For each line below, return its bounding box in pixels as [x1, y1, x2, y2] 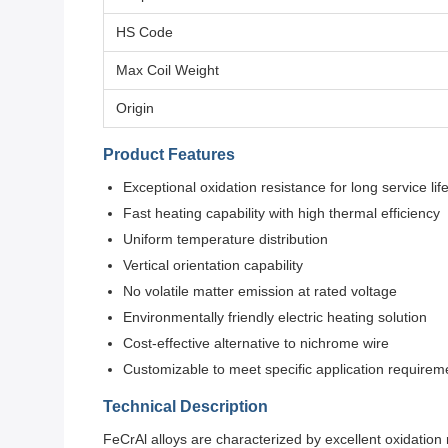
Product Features [103, 146, 235, 163]
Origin [116, 100, 154, 116]
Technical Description [103, 398, 268, 415]
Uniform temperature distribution [123, 231, 328, 247]
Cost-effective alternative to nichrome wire [123, 335, 389, 351]
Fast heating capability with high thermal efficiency [123, 205, 440, 221]
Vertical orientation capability [123, 257, 303, 273]
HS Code [116, 24, 173, 40]
